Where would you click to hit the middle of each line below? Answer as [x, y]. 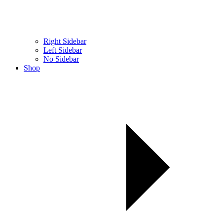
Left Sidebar [63, 50]
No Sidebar [61, 59]
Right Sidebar [65, 41]
